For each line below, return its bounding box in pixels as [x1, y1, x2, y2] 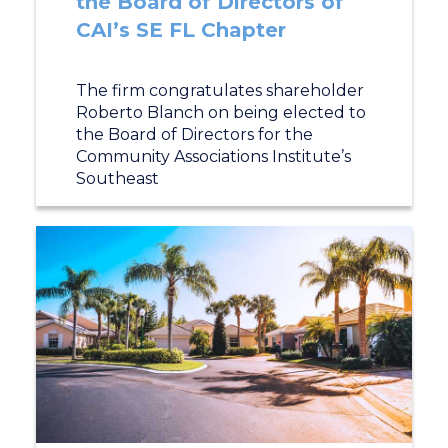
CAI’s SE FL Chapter [75, 18, 286, 42]
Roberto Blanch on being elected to [75, 103, 366, 122]
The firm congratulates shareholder [75, 81, 364, 100]
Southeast [75, 169, 159, 188]
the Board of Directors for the [75, 125, 313, 144]
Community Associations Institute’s [75, 147, 351, 166]
